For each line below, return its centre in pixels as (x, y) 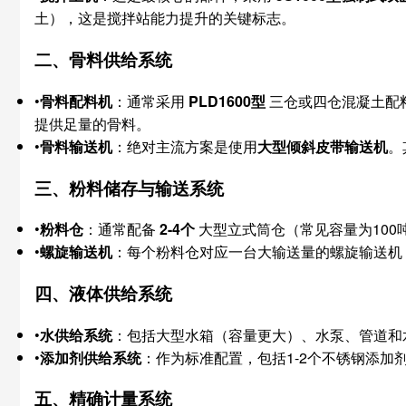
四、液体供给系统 (103, 294)
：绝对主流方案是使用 (185, 146)
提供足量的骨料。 (92, 123)
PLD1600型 (227, 101)
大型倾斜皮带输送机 (323, 146)
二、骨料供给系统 (103, 60)
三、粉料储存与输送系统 (129, 188)
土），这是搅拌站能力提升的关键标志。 (165, 18)
